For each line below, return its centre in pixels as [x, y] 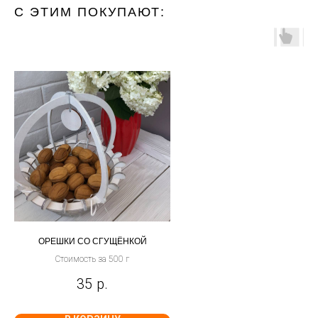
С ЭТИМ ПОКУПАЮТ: [90, 12]
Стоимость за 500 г [92, 259]
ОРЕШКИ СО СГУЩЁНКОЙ [92, 241]
